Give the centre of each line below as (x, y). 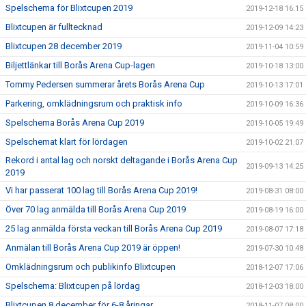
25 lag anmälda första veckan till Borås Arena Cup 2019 (114, 228)
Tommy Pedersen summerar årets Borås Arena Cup (105, 84)
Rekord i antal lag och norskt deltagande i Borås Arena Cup (122, 160)
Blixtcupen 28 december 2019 (64, 46)
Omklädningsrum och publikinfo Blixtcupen (91, 267)
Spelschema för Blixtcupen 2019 (69, 8)
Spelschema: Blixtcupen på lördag (73, 286)
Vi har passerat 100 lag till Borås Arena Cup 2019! (101, 190)
